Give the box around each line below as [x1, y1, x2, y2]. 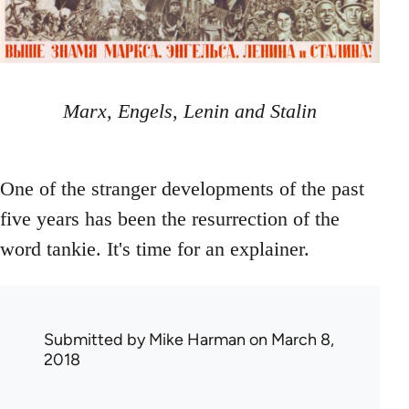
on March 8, [246, 330, 334, 351]
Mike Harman [149, 330, 246, 351]
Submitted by [44, 330, 149, 351]
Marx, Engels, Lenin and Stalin [62, 100, 317, 123]
